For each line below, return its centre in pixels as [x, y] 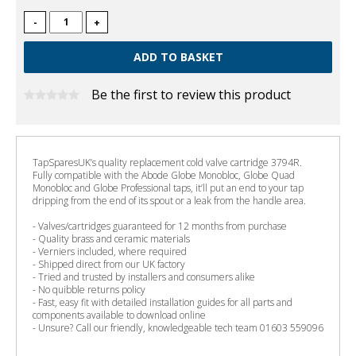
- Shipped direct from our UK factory [109, 264]
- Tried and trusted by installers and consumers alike [144, 277]
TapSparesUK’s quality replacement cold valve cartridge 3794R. [167, 162]
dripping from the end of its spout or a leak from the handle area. [170, 200]
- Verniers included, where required [110, 251]
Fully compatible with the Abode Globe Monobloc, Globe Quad [164, 175]
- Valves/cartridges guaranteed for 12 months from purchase [160, 226]
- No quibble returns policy [89, 289]
